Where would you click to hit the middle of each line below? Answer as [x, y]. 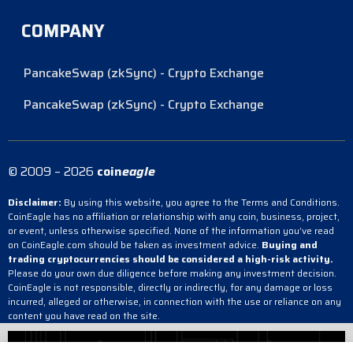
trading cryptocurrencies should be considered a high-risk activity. [171, 258]
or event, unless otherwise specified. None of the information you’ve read [171, 230]
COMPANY [63, 31]
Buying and [290, 244]
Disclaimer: [35, 202]
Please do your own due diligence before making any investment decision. [172, 273]
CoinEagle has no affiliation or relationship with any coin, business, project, [174, 216]
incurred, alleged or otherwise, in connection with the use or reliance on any [175, 301]
